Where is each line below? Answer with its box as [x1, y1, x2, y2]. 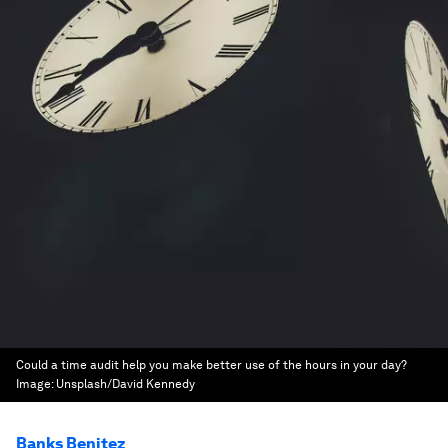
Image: [16, 377, 56, 391]
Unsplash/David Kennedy [56, 377, 195, 391]
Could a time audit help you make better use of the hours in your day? [16, 358, 407, 372]
